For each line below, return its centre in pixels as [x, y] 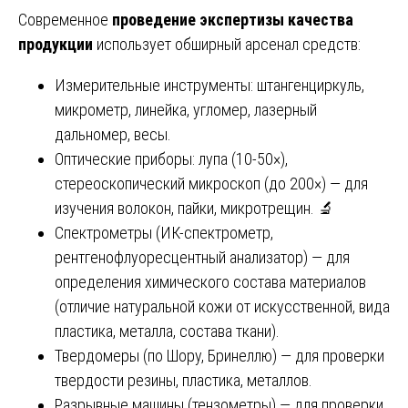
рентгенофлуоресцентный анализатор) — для [202, 257]
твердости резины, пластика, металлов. [184, 380]
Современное [65, 19]
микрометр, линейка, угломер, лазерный [186, 109]
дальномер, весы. [113, 134]
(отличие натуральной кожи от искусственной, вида [222, 306]
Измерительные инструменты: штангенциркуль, [209, 85]
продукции [56, 44]
